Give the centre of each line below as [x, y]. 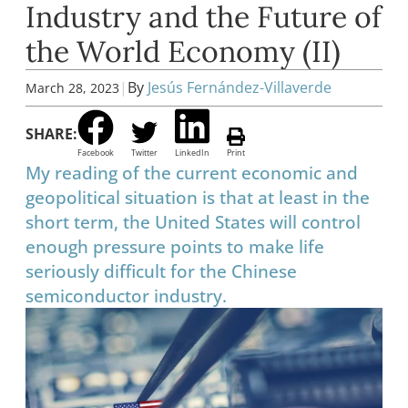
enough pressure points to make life [175, 247]
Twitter [144, 153]
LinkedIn [192, 153]
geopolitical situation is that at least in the [198, 198]
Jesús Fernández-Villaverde [240, 88]
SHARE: [51, 133]
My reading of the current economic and [192, 173]
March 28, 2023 [72, 87]
